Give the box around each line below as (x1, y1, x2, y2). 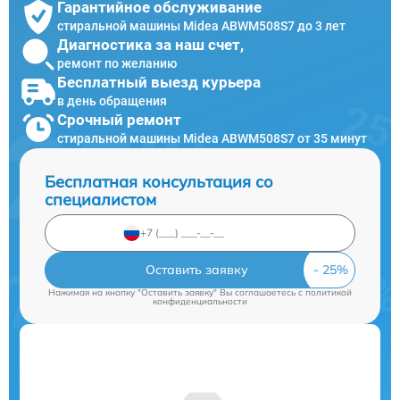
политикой (305, 286, 352, 298)
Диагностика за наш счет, (57, 36, 244, 54)
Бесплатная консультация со (45, 171, 273, 192)
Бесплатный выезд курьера (57, 73, 261, 92)
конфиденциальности (153, 295, 247, 307)
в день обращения (57, 94, 167, 109)
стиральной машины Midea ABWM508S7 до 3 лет (57, 19, 346, 34)
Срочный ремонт (57, 111, 181, 129)
